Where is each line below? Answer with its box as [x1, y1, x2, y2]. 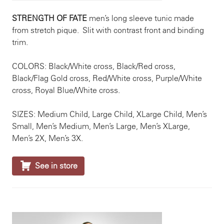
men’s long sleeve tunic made [87, 13, 194, 23]
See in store [35, 161, 77, 170]
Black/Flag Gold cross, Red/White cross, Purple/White [12, 73, 202, 83]
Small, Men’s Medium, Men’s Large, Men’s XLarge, [12, 121, 190, 131]
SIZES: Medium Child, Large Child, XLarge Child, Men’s [12, 109, 207, 119]
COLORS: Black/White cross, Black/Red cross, [12, 61, 175, 71]
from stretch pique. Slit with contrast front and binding [12, 25, 204, 35]
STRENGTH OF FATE [12, 13, 87, 23]
